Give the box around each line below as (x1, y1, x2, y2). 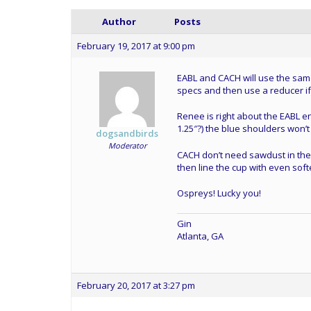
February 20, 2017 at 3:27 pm (77, 279, 195, 292)
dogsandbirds (96, 126, 158, 140)
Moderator (108, 140, 146, 151)
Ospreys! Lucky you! (177, 187, 261, 199)
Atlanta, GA (177, 229, 224, 242)
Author (101, 15, 136, 28)
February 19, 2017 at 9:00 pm (77, 39, 195, 52)
